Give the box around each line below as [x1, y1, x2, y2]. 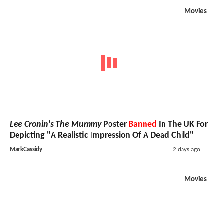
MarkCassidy [10, 146, 42, 153]
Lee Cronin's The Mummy [10, 120, 101, 129]
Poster [101, 120, 128, 129]
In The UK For [157, 120, 208, 129]
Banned [128, 120, 157, 129]
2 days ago [172, 146, 200, 153]
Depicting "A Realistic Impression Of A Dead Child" [10, 131, 194, 141]
